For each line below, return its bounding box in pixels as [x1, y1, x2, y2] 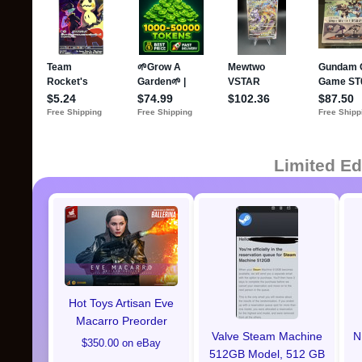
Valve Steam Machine [211, 330, 322, 343]
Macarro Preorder [75, 314, 167, 327]
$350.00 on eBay [82, 338, 161, 349]
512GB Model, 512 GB [208, 347, 325, 360]
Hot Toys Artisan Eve [69, 297, 174, 309]
